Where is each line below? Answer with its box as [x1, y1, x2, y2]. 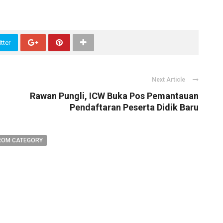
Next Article [152, 76, 185, 84]
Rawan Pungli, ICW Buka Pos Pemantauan [30, 91, 199, 102]
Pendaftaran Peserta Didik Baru [70, 102, 199, 113]
